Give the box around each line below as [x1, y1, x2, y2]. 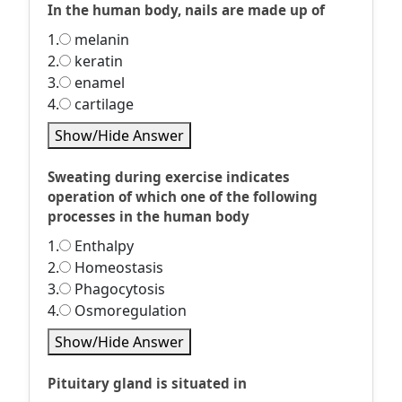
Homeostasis [71, 258, 163, 277]
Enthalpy [71, 236, 134, 256]
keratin [71, 51, 123, 71]
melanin [71, 30, 129, 49]
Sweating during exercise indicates [48, 168, 290, 186]
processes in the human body [48, 207, 249, 225]
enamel [71, 73, 125, 92]
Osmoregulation [71, 301, 187, 320]
